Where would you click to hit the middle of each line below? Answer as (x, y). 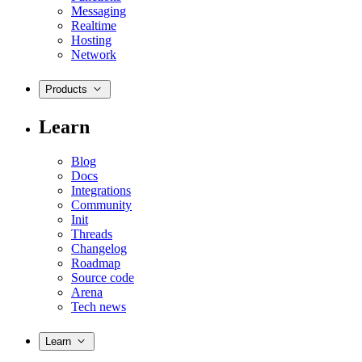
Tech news (99, 307)
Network (94, 54)
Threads (92, 234)
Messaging (99, 11)
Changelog (99, 249)
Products (66, 90)
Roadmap (96, 263)
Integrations (101, 191)
